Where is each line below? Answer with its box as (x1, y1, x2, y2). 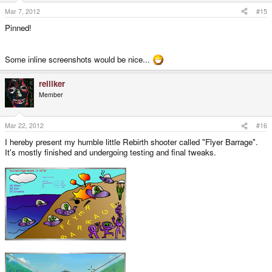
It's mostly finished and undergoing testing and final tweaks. (5, 146, 216, 158)
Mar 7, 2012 (5, 6, 40, 16)
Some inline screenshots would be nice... (5, 53, 152, 65)
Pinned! (5, 21, 32, 33)
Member (39, 89, 63, 99)
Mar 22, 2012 (5, 121, 44, 131)
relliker (39, 77, 65, 89)
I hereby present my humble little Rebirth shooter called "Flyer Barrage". (5, 136, 258, 148)
